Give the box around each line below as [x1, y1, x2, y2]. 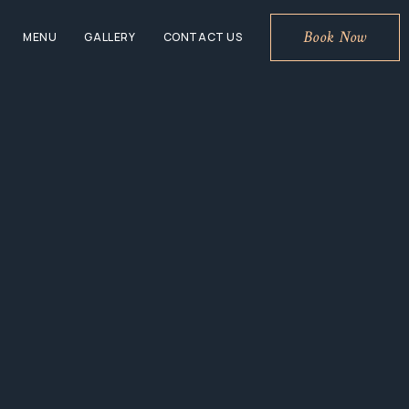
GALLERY [84, 29, 136, 45]
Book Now [302, 26, 367, 47]
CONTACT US [163, 29, 243, 45]
